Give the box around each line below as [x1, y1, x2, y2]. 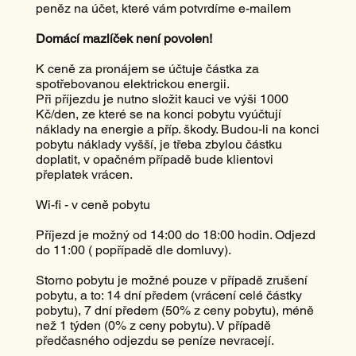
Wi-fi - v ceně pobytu [35, 196, 153, 212]
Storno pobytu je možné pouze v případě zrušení [35, 272, 308, 288]
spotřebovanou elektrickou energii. [35, 75, 230, 91]
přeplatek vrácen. [35, 166, 133, 182]
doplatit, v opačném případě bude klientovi [35, 151, 273, 167]
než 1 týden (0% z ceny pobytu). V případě [35, 317, 271, 333]
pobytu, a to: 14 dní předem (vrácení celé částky [35, 287, 302, 303]
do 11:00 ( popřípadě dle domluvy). [35, 242, 231, 257]
